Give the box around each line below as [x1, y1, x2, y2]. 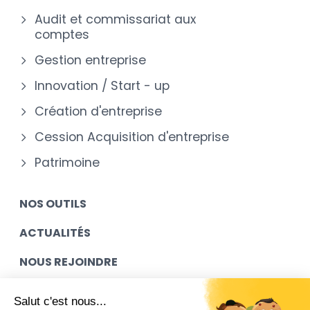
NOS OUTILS [19, 195, 86, 212]
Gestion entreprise [35, 51, 146, 69]
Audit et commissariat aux [35, 10, 196, 28]
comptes [35, 26, 89, 43]
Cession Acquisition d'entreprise [35, 128, 229, 145]
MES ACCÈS [19, 282, 84, 299]
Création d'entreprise [35, 102, 162, 120]
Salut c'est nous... [14, 294, 107, 308]
